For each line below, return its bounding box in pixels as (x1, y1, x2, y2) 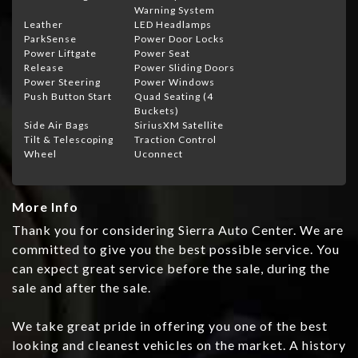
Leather (24, 18, 63, 31)
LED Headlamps (134, 18, 212, 31)
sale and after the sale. (12, 280, 151, 296)
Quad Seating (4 (134, 90, 213, 103)
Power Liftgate (24, 47, 97, 60)
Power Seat (134, 47, 190, 60)
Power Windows (134, 76, 215, 89)
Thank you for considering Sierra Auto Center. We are (12, 222, 344, 238)
